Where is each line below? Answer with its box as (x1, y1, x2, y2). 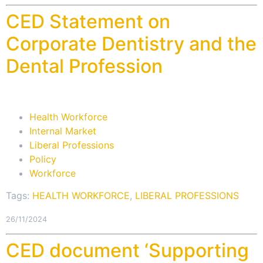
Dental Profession (6, 55, 163, 78)
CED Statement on (6, 10, 170, 33)
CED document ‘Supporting (6, 238, 249, 262)
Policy (29, 153, 56, 165)
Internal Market (29, 124, 96, 137)
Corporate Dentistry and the (6, 32, 257, 56)
